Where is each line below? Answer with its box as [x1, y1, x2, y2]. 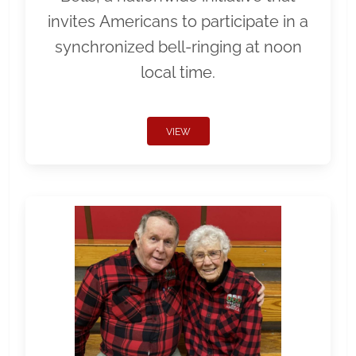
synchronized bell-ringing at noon [54, 37, 302, 56]
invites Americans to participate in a [48, 11, 308, 31]
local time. [141, 62, 215, 82]
